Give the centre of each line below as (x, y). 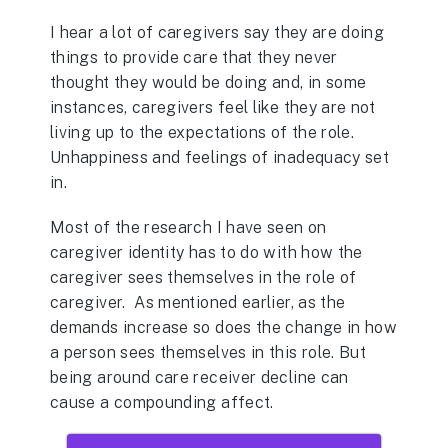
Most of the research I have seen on (188, 227)
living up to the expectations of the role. (202, 133)
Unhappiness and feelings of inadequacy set (220, 158)
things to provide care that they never (194, 58)
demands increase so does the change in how (224, 327)
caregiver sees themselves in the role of (203, 277)
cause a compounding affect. (162, 402)
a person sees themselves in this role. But (208, 352)
